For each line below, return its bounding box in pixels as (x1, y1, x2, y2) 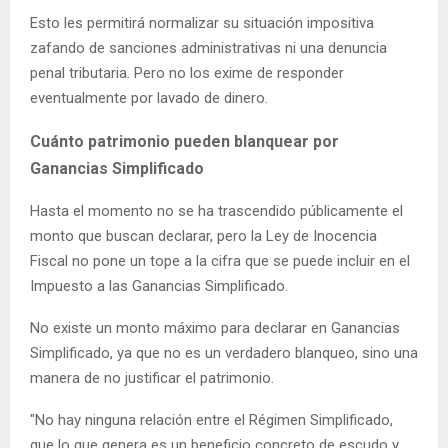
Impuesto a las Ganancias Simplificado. (30, 277, 288, 296)
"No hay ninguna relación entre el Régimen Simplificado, (30, 411, 393, 430)
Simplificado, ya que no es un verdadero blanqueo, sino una (30, 344, 418, 363)
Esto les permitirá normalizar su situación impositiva (30, 14, 374, 33)
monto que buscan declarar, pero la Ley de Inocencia (30, 227, 377, 246)
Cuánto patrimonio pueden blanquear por (30, 132, 339, 152)
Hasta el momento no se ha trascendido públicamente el (30, 202, 403, 221)
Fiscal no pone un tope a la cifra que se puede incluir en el (30, 252, 410, 271)
